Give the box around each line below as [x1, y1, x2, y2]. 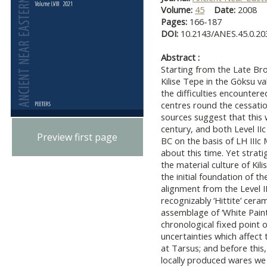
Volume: [161, 4, 195, 15]
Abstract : [161, 51, 200, 63]
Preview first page [37, 131, 118, 144]
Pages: [161, 15, 190, 27]
